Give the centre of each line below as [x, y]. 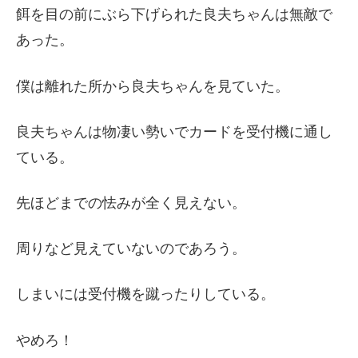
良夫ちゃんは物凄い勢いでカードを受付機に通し [174, 131]
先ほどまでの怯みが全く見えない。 [131, 203]
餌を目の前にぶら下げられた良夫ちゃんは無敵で [174, 15]
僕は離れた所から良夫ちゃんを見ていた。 [153, 86]
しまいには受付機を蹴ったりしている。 [145, 294]
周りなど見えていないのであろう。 [131, 249]
